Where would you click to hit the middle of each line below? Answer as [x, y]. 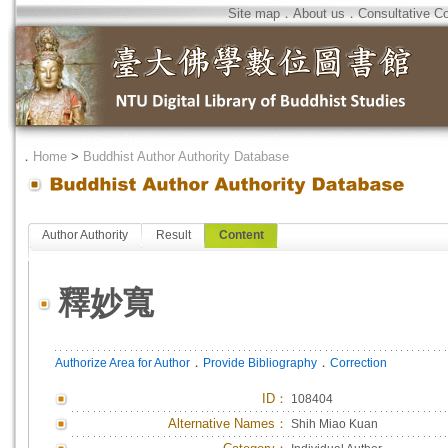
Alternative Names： [228, 423]
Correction [358, 363]
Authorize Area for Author [122, 363]
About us [319, 13]
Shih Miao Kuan [334, 424]
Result [173, 235]
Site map [254, 13]
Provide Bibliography [260, 363]
